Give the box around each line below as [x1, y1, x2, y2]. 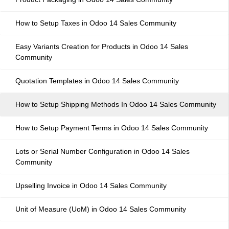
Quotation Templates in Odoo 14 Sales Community [15, 77, 179, 85]
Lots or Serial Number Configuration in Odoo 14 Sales [15, 147, 190, 155]
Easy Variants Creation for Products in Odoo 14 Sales [15, 42, 188, 51]
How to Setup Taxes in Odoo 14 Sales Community [15, 19, 176, 27]
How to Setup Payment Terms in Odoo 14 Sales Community [15, 124, 208, 132]
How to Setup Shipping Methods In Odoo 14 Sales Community [15, 100, 216, 108]
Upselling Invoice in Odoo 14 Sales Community [15, 181, 167, 190]
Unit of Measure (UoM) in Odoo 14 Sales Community [15, 205, 186, 213]
